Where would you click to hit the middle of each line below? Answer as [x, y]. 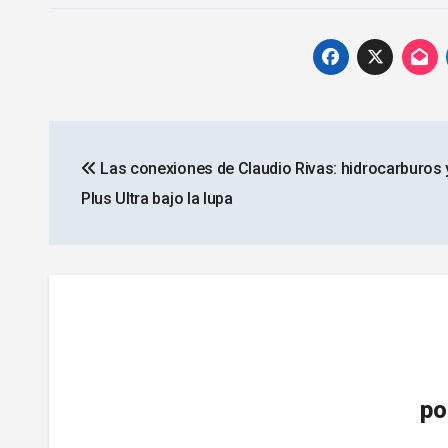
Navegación [134, 140]
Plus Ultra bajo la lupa [157, 199]
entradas [112, 222]
